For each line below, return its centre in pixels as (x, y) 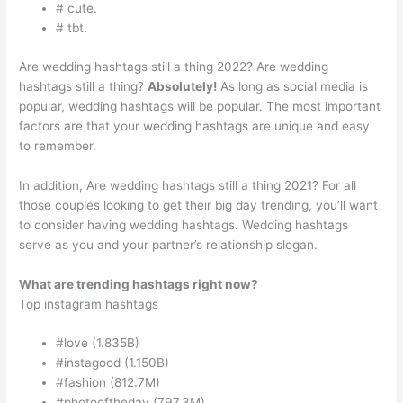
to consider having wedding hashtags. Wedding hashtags (184, 224)
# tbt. (72, 28)
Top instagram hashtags (89, 304)
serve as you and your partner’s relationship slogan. (169, 244)
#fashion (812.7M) (108, 383)
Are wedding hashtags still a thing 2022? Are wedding (174, 66)
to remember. (58, 145)
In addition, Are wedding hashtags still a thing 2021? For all (188, 185)
